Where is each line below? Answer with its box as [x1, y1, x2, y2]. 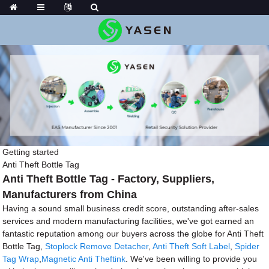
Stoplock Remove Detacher [45, 241, 149, 251]
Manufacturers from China [2, 188, 138, 201]
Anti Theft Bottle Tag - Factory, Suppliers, [2, 172, 215, 185]
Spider [235, 241, 260, 251]
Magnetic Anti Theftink [41, 253, 126, 264]
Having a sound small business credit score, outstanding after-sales [2, 203, 259, 213]
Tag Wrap [2, 253, 40, 264]
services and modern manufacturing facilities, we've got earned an [2, 216, 255, 226]
